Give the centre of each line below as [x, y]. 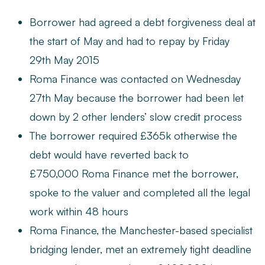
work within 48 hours [79, 211]
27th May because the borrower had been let [137, 98]
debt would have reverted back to [109, 154]
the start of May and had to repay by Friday [130, 41]
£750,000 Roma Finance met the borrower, [134, 173]
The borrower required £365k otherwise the [133, 135]
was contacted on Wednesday [169, 79]
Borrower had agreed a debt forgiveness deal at [143, 22]
